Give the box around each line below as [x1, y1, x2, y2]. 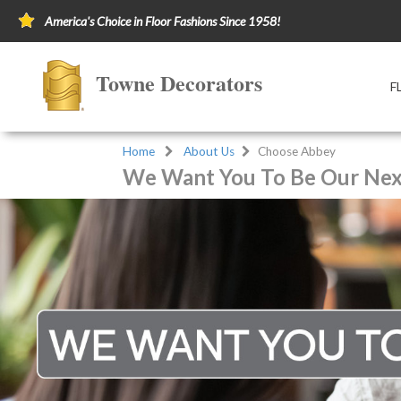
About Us [183, 144, 235, 158]
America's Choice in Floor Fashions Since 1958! [45, 13, 280, 29]
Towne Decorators [96, 67, 262, 99]
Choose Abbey [258, 144, 336, 158]
